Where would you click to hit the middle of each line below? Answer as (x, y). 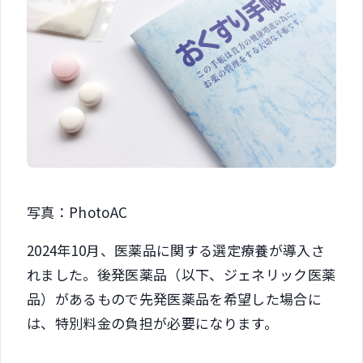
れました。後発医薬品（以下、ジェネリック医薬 (181, 274)
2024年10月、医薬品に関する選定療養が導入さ (176, 250)
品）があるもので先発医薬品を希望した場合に (175, 298)
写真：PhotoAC (77, 211)
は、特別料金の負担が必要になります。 (153, 322)
